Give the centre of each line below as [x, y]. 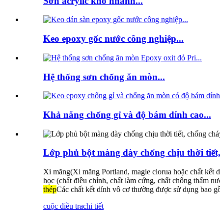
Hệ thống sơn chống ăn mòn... [104, 77]
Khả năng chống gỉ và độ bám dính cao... [127, 114]
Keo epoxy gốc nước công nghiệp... [113, 39]
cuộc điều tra [63, 206]
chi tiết [93, 206]
